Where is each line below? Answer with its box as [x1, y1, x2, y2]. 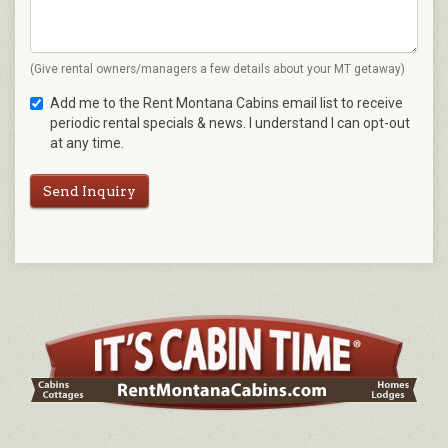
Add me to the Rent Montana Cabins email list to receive [50, 95, 403, 112]
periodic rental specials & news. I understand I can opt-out [50, 115, 410, 132]
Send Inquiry [43, 183, 136, 200]
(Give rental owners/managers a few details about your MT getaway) [30, 62, 405, 77]
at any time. [50, 135, 124, 152]
